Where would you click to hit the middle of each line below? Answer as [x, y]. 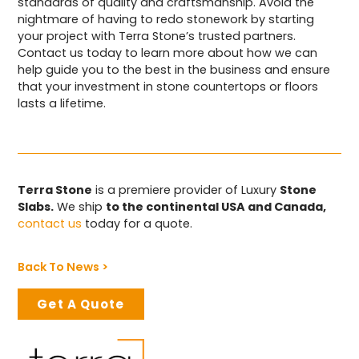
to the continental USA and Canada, [216, 206]
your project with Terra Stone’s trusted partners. [157, 36]
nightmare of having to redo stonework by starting [166, 19]
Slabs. [36, 206]
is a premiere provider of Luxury [186, 190]
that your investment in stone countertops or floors [168, 86]
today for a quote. [139, 223]
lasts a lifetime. [62, 103]
